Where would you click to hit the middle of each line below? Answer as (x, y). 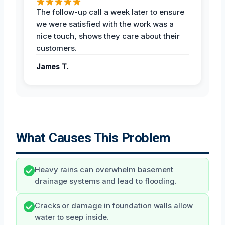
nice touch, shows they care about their (108, 36)
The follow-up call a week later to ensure (110, 12)
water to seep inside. (72, 217)
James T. (52, 66)
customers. (57, 48)
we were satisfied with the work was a (105, 24)
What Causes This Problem (93, 137)
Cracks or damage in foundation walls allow (114, 206)
